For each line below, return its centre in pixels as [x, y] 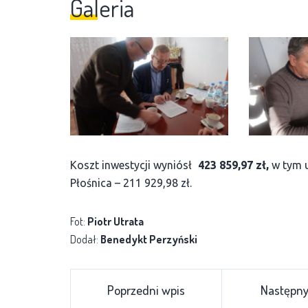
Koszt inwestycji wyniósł [133, 165]
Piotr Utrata [115, 222]
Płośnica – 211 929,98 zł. [131, 183]
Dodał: [85, 240]
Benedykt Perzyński [149, 240]
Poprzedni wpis [146, 290]
